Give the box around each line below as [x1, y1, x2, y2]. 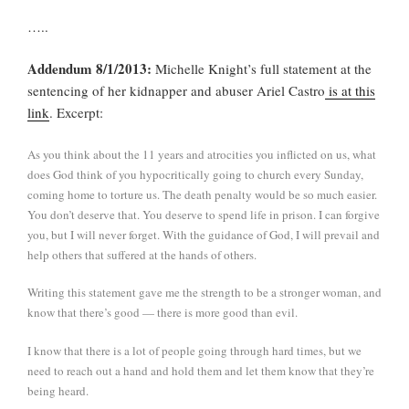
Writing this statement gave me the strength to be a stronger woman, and [27, 284, 382, 301]
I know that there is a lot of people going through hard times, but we [27, 341, 362, 359]
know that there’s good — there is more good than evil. [27, 304, 298, 321]
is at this [325, 81, 375, 100]
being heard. [27, 382, 89, 399]
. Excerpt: [49, 103, 103, 122]
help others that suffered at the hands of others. [27, 246, 257, 263]
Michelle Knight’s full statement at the [152, 59, 372, 79]
